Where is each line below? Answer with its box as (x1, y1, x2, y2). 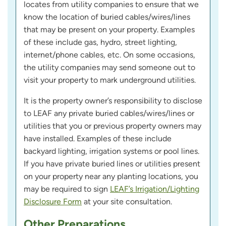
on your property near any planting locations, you (24, 172, 198, 182)
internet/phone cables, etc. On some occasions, (24, 50, 195, 60)
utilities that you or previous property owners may (24, 121, 201, 131)
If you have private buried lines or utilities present (24, 159, 200, 169)
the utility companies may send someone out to (24, 63, 195, 73)
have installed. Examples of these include (24, 134, 172, 144)
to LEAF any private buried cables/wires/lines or (24, 108, 194, 119)
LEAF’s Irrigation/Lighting (110, 184, 199, 194)
